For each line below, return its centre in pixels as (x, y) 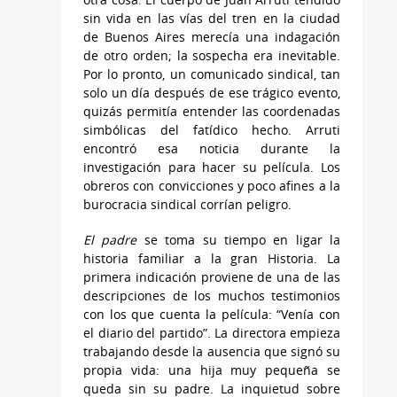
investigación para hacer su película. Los (212, 167)
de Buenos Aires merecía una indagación (212, 37)
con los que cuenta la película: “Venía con (212, 315)
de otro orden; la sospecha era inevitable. (212, 56)
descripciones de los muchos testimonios (212, 296)
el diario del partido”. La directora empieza (212, 333)
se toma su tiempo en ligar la (238, 240)
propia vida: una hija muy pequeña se (212, 370)
